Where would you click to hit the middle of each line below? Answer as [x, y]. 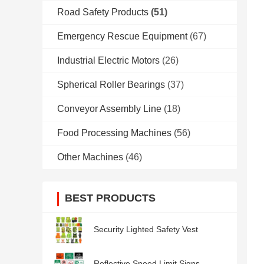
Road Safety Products [103, 12]
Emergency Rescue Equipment [122, 37]
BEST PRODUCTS [110, 198]
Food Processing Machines [114, 133]
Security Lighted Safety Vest [146, 230]
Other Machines [90, 157]
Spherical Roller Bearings [111, 85]
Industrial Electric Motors [108, 61]
